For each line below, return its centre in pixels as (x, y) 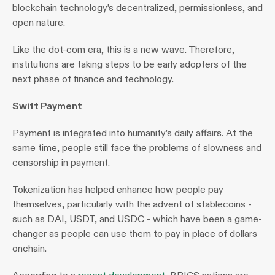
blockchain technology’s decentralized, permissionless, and (137, 8)
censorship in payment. (61, 162)
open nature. (39, 22)
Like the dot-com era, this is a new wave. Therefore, (123, 49)
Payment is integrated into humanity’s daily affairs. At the (133, 133)
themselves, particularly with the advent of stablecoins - (132, 204)
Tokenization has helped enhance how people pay (118, 189)
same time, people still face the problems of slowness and (137, 148)
